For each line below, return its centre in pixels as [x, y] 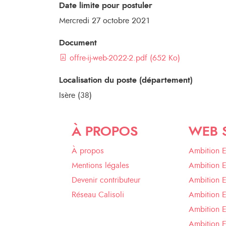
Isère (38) [75, 95]
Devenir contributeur [106, 180]
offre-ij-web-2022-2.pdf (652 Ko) [124, 58]
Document [78, 43]
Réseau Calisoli [98, 195]
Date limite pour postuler [106, 6]
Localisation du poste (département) [126, 80]
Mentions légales [100, 165]
